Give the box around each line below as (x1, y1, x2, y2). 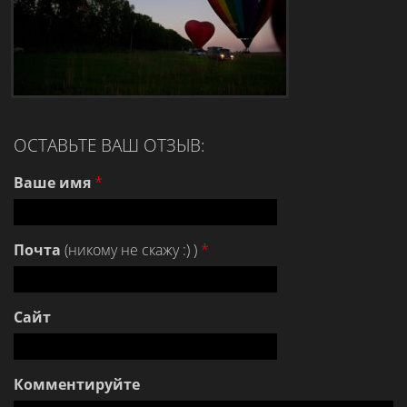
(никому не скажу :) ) (61, 240, 201, 260)
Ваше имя (14, 173, 91, 193)
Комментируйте (14, 374, 140, 394)
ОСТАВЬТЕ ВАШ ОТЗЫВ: (14, 134, 205, 156)
